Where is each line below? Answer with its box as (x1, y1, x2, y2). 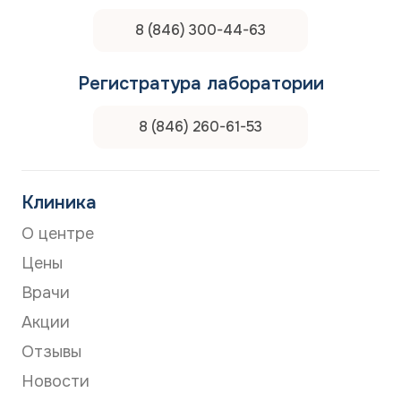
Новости (21, 371, 90, 391)
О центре (21, 224, 94, 243)
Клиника (21, 192, 97, 214)
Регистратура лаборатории (77, 73, 324, 95)
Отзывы (21, 342, 81, 362)
